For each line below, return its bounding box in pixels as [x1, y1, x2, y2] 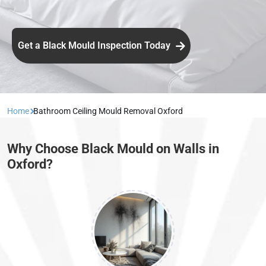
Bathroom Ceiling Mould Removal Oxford [33, 106, 183, 116]
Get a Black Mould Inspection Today [18, 40, 173, 52]
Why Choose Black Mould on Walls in [7, 141, 219, 157]
